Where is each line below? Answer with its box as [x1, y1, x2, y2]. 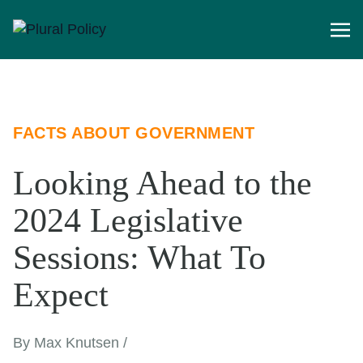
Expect [13, 276, 109, 314]
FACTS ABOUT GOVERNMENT [13, 124, 254, 143]
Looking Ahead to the [13, 164, 312, 203]
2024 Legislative [13, 202, 243, 240]
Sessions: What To [13, 239, 266, 277]
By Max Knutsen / [13, 335, 127, 352]
